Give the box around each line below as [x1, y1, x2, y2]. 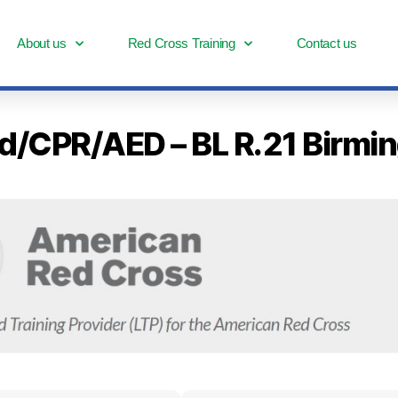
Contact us [296, 36, 357, 51]
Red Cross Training [127, 36, 235, 51]
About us [17, 36, 67, 51]
